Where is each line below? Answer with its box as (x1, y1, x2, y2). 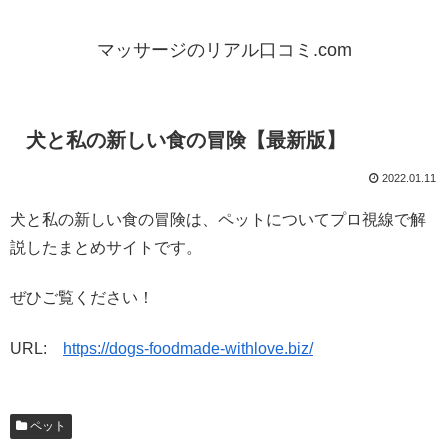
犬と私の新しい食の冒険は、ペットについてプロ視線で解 (10, 210, 426, 228)
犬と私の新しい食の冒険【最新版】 (26, 129, 346, 152)
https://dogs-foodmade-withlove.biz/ (63, 339, 313, 357)
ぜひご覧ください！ (10, 289, 154, 307)
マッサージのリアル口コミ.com (96, 40, 352, 61)
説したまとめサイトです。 (10, 238, 202, 256)
